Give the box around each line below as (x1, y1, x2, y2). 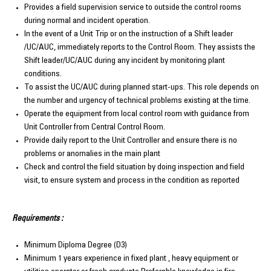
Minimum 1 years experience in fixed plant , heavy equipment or (24, 255, 238, 264)
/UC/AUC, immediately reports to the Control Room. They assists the (24, 43, 255, 52)
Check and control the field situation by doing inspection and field (24, 163, 244, 172)
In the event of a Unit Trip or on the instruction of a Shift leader (24, 30, 233, 39)
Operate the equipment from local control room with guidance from (24, 109, 249, 119)
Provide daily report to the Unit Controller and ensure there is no (24, 136, 237, 145)
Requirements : (12, 214, 65, 223)
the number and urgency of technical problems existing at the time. (24, 96, 250, 105)
